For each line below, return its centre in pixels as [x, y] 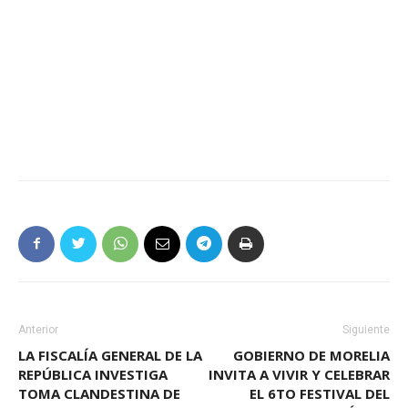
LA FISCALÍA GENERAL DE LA [110, 355]
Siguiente [366, 329]
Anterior [38, 329]
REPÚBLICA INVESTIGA [93, 374]
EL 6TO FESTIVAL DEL [320, 393]
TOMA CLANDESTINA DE [99, 393]
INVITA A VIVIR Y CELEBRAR [299, 374]
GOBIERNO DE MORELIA [311, 355]
